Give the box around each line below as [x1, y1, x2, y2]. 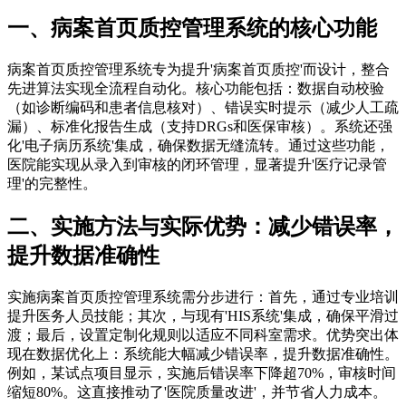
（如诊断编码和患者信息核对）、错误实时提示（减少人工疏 [7, 100, 399, 116]
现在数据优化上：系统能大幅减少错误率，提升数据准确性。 [7, 346, 399, 362]
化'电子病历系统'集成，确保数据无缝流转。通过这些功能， [7, 138, 390, 154]
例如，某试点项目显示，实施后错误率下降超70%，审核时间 [7, 365, 396, 382]
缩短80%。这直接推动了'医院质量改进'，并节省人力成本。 [7, 384, 387, 401]
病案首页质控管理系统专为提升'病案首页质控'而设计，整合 [7, 62, 390, 78]
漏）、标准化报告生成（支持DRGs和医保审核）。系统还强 [7, 119, 392, 135]
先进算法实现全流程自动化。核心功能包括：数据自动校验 [7, 81, 384, 97]
